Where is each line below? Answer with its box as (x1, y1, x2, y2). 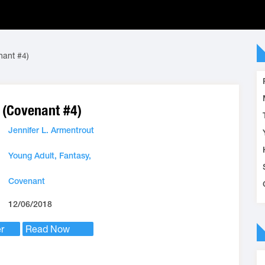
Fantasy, (59, 151, 91, 160)
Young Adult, (8, 151, 59, 160)
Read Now (25, 224, 70, 234)
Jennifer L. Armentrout (8, 125, 94, 135)
